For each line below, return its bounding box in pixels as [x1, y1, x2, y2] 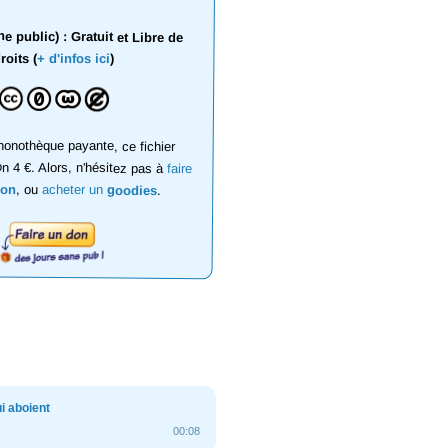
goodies [107, 182, 158, 198]
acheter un [42, 181, 108, 198]
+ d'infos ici [36, 50, 110, 67]
